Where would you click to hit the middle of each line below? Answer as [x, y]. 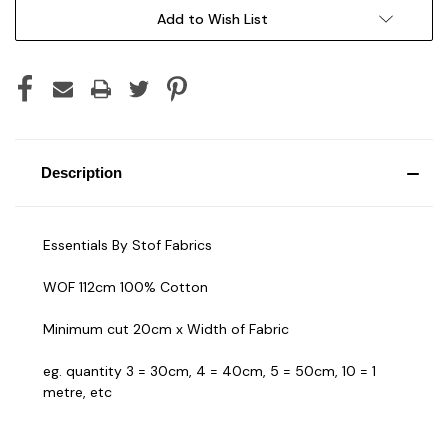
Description [81, 172]
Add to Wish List [212, 18]
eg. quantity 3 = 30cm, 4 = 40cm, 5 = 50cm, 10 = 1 [209, 370]
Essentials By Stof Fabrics [127, 244]
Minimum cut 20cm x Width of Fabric [166, 328]
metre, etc [77, 391]
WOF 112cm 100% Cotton [125, 286]
